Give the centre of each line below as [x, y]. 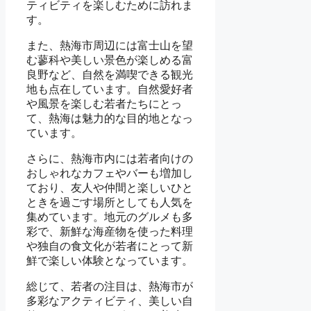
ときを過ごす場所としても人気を [110, 203]
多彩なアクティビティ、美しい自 [110, 301]
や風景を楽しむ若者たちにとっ [104, 104]
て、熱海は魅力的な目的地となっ [110, 119]
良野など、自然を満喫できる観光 [110, 75]
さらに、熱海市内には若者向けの [110, 159]
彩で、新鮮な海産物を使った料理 [110, 232]
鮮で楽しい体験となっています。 [110, 261]
